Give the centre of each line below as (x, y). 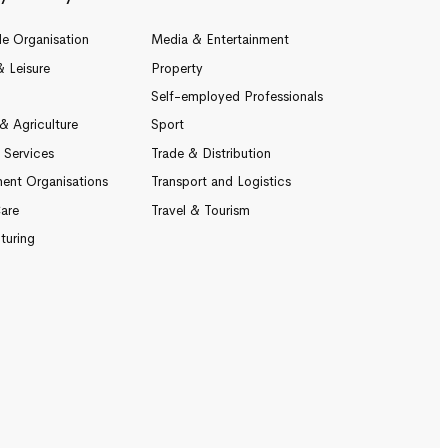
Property (176, 68)
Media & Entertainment (219, 40)
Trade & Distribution (210, 153)
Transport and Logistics (220, 182)
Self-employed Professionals (236, 97)
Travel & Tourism (200, 210)
